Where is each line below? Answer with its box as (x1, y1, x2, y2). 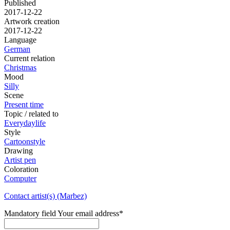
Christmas (4, 63, 36, 72)
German (4, 45, 30, 54)
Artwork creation (4, 17, 60, 26)
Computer (4, 174, 36, 183)
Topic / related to (4, 109, 59, 119)
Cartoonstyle (4, 137, 45, 146)
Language (4, 35, 36, 45)
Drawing (4, 146, 33, 156)
